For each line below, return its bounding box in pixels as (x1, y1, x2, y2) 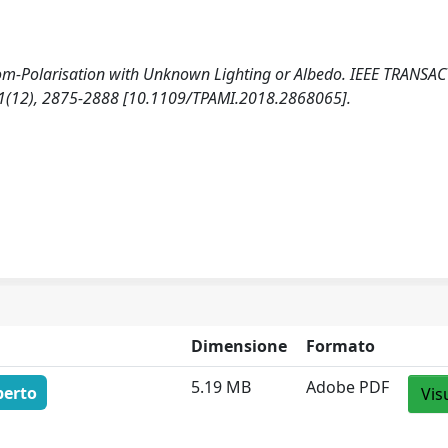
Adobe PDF (306, 376, 390, 398)
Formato (306, 335, 376, 357)
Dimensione (191, 335, 288, 357)
